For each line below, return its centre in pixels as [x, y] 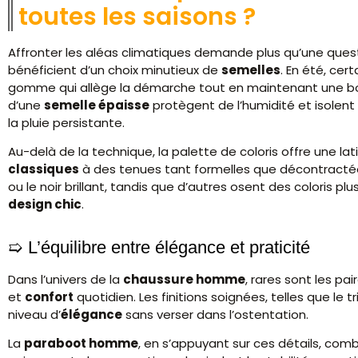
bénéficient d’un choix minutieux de [115, 70]
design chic [45, 204]
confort [49, 297]
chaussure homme [184, 279]
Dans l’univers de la [66, 279]
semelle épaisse [97, 105]
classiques [44, 169]
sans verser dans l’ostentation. [215, 314]
